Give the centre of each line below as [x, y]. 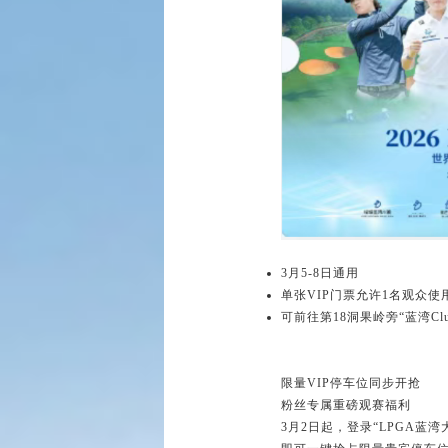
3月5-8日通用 [320, 273]
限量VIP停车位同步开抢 [351, 383]
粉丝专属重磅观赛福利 [346, 405]
